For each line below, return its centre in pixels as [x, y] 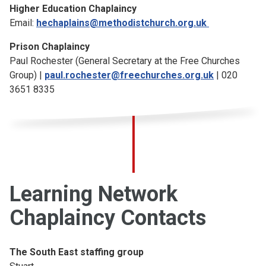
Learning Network [94, 194]
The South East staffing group [77, 252]
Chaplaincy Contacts [108, 218]
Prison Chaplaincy [51, 47]
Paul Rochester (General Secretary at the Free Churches [125, 61]
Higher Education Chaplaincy [73, 9]
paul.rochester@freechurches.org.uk [129, 75]
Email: [23, 23]
